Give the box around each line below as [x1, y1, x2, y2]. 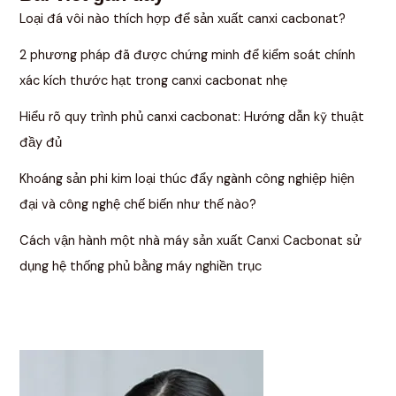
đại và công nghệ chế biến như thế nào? [19, 195, 257, 213]
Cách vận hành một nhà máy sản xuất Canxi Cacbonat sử [19, 232, 362, 249]
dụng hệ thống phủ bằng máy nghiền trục [19, 257, 263, 275]
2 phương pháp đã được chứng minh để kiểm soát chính [19, 46, 356, 64]
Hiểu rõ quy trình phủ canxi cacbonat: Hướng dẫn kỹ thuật [19, 108, 365, 126]
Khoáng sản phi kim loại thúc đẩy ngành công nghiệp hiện [19, 170, 355, 187]
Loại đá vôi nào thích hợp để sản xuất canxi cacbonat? [19, 10, 346, 27]
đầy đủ [19, 133, 63, 151]
